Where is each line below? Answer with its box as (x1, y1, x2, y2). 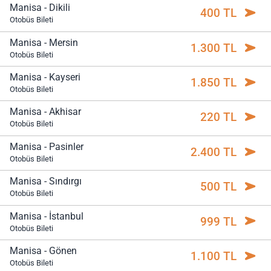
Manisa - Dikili (10, 2, 70, 14)
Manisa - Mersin (10, 36, 78, 48)
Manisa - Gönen (10, 244, 77, 256)
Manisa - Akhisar (10, 106, 81, 118)
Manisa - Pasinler (10, 140, 83, 152)
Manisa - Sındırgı (10, 175, 82, 188)
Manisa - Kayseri (10, 71, 80, 83)
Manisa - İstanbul (10, 210, 83, 222)
